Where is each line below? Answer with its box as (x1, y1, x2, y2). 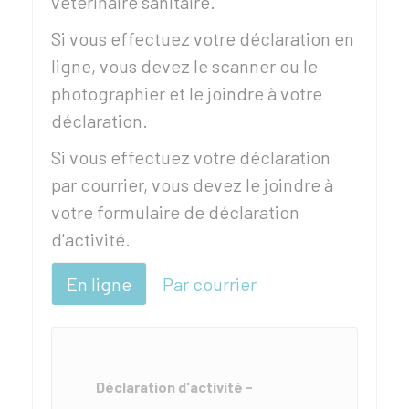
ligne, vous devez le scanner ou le (51, 55, 318, 77)
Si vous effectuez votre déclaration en (51, 27, 354, 49)
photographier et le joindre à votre (51, 82, 322, 104)
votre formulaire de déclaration (51, 201, 299, 223)
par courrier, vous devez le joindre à (51, 173, 333, 195)
